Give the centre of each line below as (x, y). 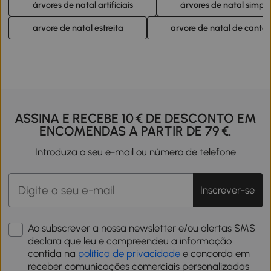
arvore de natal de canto (218, 28)
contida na (53, 254)
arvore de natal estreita (78, 28)
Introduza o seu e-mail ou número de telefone (135, 152)
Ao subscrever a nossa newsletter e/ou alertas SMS (142, 228)
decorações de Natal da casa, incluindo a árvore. (117, 18)
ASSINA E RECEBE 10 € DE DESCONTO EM (135, 118)
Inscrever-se (228, 190)
